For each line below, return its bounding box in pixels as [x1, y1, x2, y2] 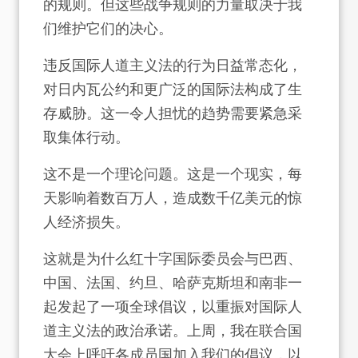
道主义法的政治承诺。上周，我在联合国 [43, 322, 302, 339]
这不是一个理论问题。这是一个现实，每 [43, 165, 302, 182]
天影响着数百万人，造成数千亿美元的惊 [43, 189, 302, 206]
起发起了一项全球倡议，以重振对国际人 [43, 298, 302, 315]
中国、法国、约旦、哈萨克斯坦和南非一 [43, 274, 302, 291]
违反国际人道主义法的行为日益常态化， [43, 57, 302, 74]
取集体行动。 [43, 129, 129, 145]
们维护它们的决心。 [43, 20, 173, 37]
